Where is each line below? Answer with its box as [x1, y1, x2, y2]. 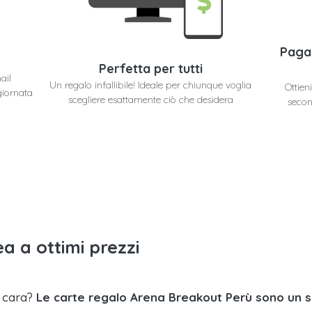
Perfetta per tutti [98, 61, 203, 77]
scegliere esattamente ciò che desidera [68, 93, 233, 107]
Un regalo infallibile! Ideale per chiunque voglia [49, 79, 252, 92]
